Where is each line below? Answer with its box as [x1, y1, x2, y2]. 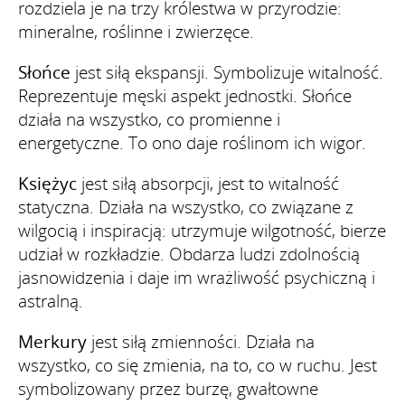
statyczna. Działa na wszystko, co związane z [18, 194, 353, 219]
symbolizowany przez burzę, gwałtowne [18, 376, 318, 400]
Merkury [18, 329, 87, 353]
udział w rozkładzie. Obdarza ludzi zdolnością [18, 241, 360, 266]
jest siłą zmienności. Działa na [87, 329, 315, 353]
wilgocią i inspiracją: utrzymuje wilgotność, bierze [18, 218, 386, 242]
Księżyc [18, 171, 77, 195]
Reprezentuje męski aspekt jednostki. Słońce [18, 83, 352, 108]
